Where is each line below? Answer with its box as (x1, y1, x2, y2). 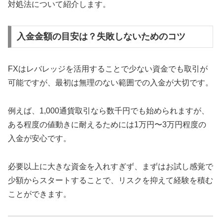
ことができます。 (8, 189, 71, 198)
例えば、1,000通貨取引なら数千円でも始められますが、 (8, 107, 209, 115)
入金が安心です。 (8, 134, 71, 143)
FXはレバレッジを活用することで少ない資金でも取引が (8, 65, 208, 74)
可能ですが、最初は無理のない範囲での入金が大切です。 (8, 78, 213, 87)
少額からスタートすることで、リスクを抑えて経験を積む (8, 176, 213, 184)
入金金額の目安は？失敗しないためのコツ (16, 32, 185, 42)
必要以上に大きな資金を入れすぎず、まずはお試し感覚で (8, 162, 213, 171)
